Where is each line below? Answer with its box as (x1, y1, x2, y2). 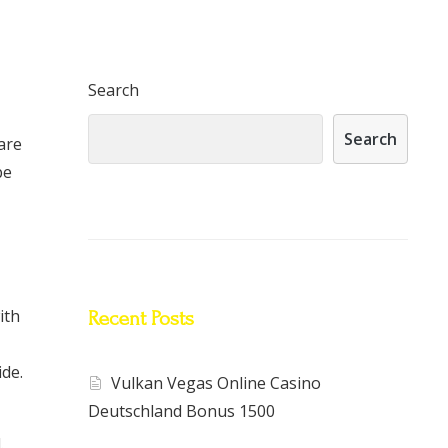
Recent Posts (88, 307, 194, 331)
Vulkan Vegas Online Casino (111, 372, 322, 395)
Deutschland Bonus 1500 (88, 400, 275, 423)
